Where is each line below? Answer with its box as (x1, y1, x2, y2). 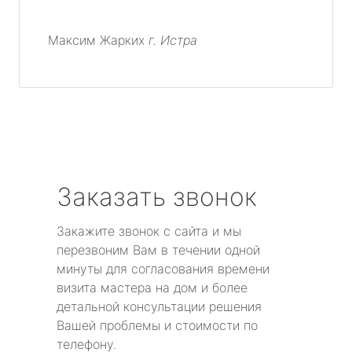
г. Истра (148, 32, 197, 49)
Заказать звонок (57, 181, 257, 213)
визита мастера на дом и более (57, 280, 247, 296)
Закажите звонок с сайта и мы (57, 223, 241, 240)
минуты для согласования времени (57, 261, 269, 277)
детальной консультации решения (57, 299, 262, 315)
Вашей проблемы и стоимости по (57, 317, 258, 334)
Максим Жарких (48, 32, 148, 49)
